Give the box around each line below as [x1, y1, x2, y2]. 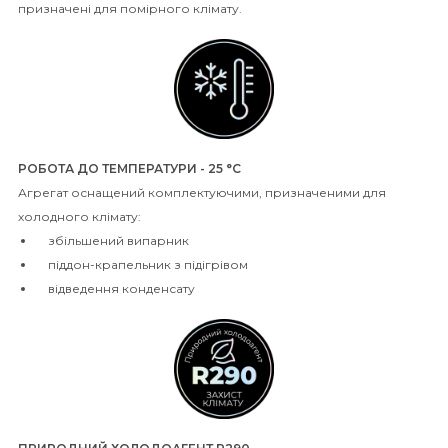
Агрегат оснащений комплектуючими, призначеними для [18, 185, 386, 201]
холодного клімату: [18, 209, 141, 225]
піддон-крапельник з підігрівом [48, 257, 248, 273]
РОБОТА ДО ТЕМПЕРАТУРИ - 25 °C [18, 161, 241, 177]
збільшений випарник [48, 233, 189, 249]
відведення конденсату [48, 281, 195, 297]
